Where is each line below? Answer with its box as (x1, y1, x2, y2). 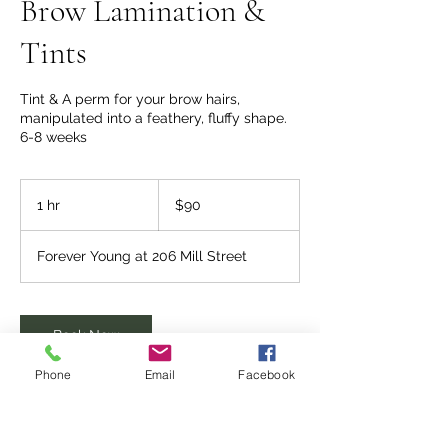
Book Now (53, 327, 119, 343)
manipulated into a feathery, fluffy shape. (20, 110, 287, 126)
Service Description (20, 422, 174, 446)
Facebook (238, 366, 295, 382)
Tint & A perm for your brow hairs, (20, 91, 240, 107)
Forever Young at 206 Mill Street (37, 248, 247, 264)
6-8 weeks (20, 129, 87, 145)
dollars (158, 202, 189, 213)
